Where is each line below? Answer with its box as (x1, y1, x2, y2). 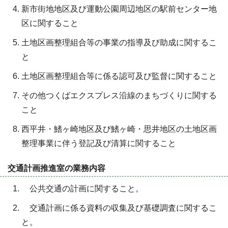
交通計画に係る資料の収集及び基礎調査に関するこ (21, 204, 217, 213)
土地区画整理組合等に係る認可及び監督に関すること (21, 72, 217, 81)
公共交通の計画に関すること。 (21, 184, 144, 193)
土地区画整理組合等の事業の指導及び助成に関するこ (21, 38, 217, 47)
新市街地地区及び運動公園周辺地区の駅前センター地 (21, 5, 217, 14)
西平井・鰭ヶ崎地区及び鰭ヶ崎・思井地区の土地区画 (21, 125, 217, 134)
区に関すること (21, 19, 78, 28)
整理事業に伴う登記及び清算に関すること (21, 139, 176, 148)
